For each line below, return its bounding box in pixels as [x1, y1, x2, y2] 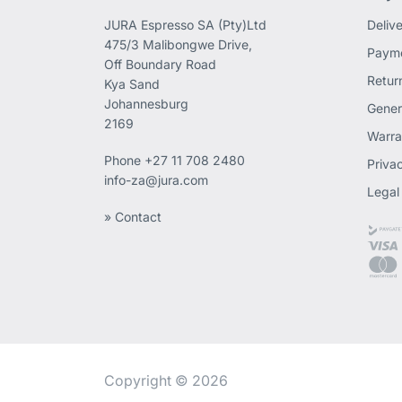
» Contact [104, 208, 162, 224]
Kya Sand [104, 75, 161, 92]
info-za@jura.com [104, 171, 209, 188]
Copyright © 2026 [104, 371, 229, 389]
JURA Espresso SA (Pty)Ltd [104, 16, 267, 32]
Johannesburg [104, 95, 189, 111]
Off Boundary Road [104, 56, 217, 72]
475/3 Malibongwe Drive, [104, 36, 253, 52]
